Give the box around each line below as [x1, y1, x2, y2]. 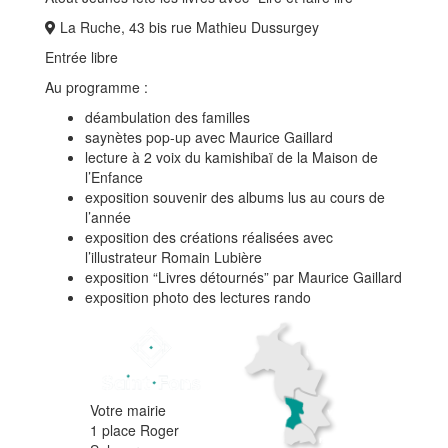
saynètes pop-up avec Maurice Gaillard [85, 127, 333, 147]
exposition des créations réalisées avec [85, 227, 333, 247]
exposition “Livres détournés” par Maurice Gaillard [85, 267, 402, 287]
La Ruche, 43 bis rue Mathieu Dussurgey [56, 17, 319, 37]
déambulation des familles [85, 107, 254, 127]
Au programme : [45, 77, 148, 97]
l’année [85, 207, 131, 227]
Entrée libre [45, 47, 118, 67]
